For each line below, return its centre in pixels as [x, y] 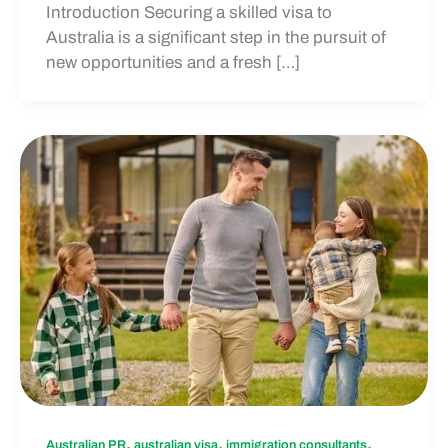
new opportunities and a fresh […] [172, 63]
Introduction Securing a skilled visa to [188, 13]
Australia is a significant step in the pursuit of [215, 38]
